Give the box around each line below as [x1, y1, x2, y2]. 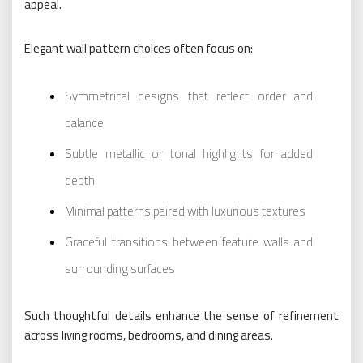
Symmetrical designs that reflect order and [65, 86, 313, 105]
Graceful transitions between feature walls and [65, 232, 313, 251]
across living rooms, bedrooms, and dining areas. [24, 325, 273, 344]
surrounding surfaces [65, 258, 175, 278]
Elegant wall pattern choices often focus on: [24, 38, 253, 58]
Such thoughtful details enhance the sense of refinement [24, 305, 339, 325]
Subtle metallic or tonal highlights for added [65, 143, 313, 163]
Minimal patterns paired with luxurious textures [65, 201, 305, 220]
